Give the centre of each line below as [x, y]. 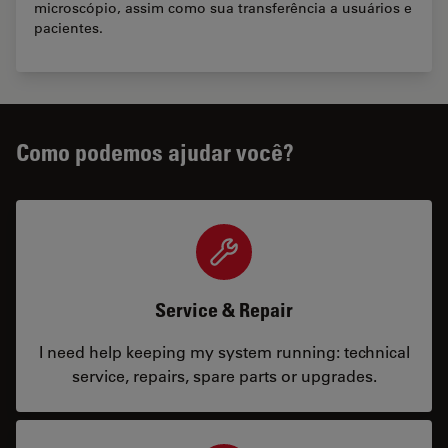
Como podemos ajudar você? [155, 152]
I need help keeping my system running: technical [224, 352]
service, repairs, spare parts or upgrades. [224, 376]
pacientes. [68, 28]
